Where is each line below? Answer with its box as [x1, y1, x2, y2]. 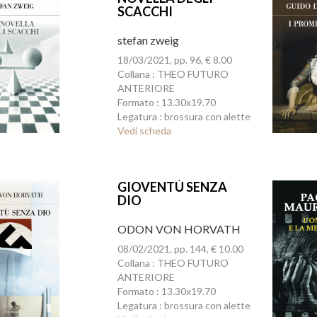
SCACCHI [117, 4, 173, 19]
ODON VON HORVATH [117, 222, 241, 236]
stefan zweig [117, 33, 179, 47]
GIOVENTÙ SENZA [117, 179, 227, 195]
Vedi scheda [117, 125, 171, 137]
